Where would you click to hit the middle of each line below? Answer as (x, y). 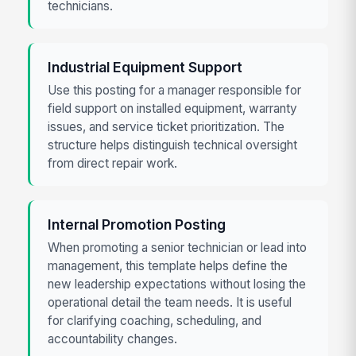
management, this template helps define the (168, 266)
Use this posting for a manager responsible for (175, 90)
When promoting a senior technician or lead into (178, 248)
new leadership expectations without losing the (177, 284)
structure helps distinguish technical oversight (173, 145)
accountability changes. (113, 339)
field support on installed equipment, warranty (173, 108)
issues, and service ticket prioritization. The (166, 126)
